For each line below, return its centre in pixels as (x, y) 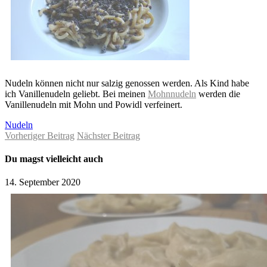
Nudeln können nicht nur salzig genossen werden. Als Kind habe (127, 83)
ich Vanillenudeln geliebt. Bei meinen (76, 94)
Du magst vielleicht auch (54, 159)
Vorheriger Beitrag (40, 135)
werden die (218, 94)
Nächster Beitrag (108, 135)
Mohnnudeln (172, 94)
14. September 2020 (43, 182)
